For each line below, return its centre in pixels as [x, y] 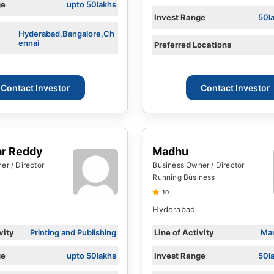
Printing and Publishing [73, 233]
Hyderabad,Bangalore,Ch [67, 33]
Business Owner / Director [198, 165]
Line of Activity [184, 233]
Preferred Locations [193, 44]
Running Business [184, 177]
